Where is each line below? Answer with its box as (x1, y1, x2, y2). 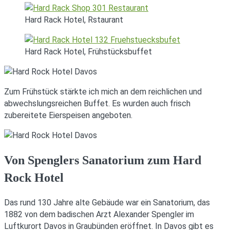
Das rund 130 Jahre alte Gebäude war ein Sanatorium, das (4, 198, 210, 208)
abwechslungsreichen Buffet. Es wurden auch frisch (4, 99, 190, 109)
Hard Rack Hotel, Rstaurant (25, 15, 123, 25)
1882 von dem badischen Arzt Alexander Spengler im (4, 209, 194, 220)
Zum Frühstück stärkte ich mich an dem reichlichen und (4, 87, 202, 97)
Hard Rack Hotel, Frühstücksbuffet (25, 47, 152, 57)
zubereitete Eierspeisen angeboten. (4, 110, 132, 121)
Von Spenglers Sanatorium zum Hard (4, 154, 201, 167)
